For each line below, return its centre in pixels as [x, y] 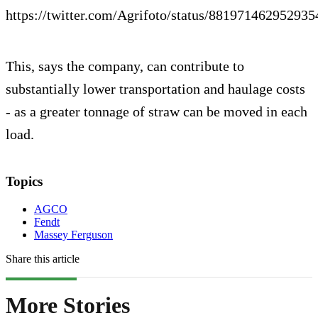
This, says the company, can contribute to [125, 66]
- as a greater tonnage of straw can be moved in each [157, 111]
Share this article [43, 258]
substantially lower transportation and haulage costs [155, 88]
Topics [24, 181]
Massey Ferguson [73, 234]
